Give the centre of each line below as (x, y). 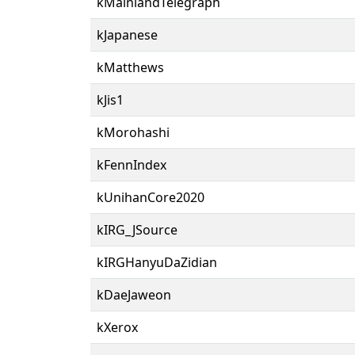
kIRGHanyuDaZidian (157, 262)
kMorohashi (133, 132)
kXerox (117, 327)
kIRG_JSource (137, 229)
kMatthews (130, 67)
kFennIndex (132, 164)
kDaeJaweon (134, 294)
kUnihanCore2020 (151, 197)
